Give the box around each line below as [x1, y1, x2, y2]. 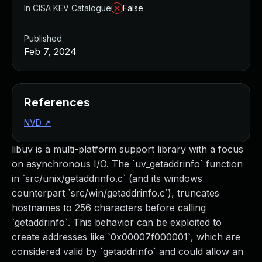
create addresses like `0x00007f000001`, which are [12, 231, 240, 243]
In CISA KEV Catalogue [24, 3, 111, 13]
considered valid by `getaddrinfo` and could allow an [12, 246, 243, 257]
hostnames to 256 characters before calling [12, 202, 206, 213]
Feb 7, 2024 [24, 46, 77, 57]
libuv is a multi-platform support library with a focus [12, 143, 243, 155]
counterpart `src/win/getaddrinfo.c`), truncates [12, 187, 219, 199]
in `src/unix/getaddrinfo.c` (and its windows [12, 173, 202, 184]
